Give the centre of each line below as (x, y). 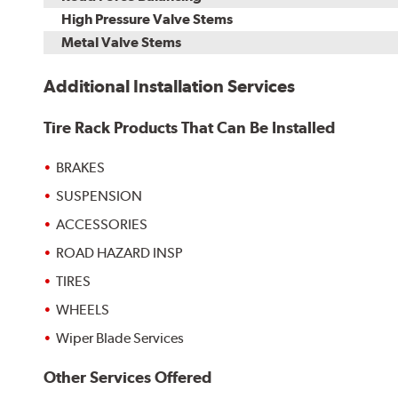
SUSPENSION (99, 195)
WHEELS (83, 309)
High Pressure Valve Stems (147, 20)
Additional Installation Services (170, 87)
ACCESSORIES (102, 224)
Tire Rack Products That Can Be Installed (190, 128)
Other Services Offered (128, 377)
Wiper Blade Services (120, 338)
